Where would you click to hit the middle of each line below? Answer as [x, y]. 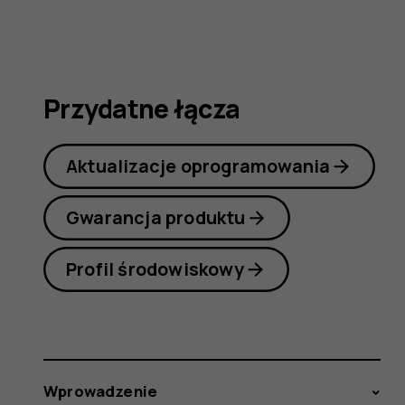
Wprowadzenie [101, 391]
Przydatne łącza [142, 109]
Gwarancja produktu [156, 217]
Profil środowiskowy [155, 268]
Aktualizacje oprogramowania [198, 165]
